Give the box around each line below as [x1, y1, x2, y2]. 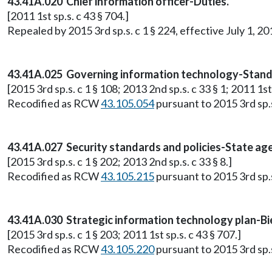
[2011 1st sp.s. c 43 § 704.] [7, 9, 129, 22]
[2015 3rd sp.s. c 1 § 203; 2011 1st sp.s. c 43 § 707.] [7, 228, 241, 241]
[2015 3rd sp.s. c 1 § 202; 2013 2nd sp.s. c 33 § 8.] [7, 155, 232, 168]
